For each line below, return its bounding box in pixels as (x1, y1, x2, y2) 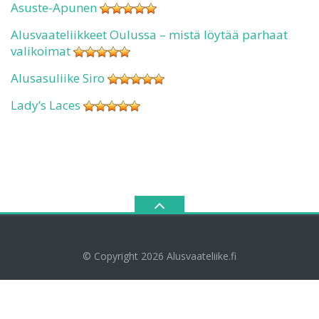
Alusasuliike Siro (11, 69, 105, 86)
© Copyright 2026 (83, 249, 167, 263)
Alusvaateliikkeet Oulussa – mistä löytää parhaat (11, 26, 288, 43)
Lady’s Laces (11, 96, 80, 113)
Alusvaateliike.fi (167, 249, 236, 263)
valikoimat (11, 42, 70, 59)
